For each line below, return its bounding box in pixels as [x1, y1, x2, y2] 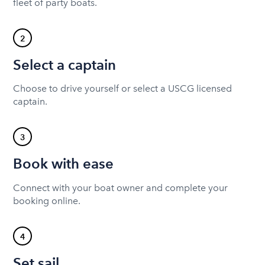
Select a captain [13, 56, 117, 73]
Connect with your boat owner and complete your [13, 182, 228, 193]
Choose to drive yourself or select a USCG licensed [13, 83, 232, 95]
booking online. [13, 195, 81, 206]
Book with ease [13, 155, 114, 173]
